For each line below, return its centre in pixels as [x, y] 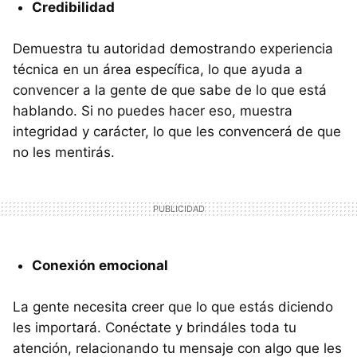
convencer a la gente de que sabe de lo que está [170, 90]
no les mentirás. [64, 152]
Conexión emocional [100, 265]
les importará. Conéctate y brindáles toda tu [155, 327]
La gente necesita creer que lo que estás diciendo [173, 306]
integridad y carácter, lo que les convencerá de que [177, 131]
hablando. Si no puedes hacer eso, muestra [153, 110]
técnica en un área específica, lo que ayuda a [158, 69]
